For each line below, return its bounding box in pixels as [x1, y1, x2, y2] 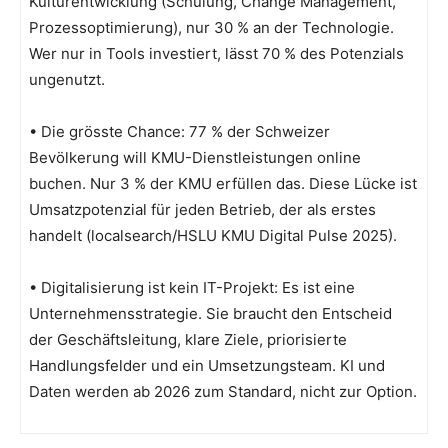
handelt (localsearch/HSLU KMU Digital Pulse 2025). [29, 225, 397, 245]
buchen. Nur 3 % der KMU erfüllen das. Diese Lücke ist [29, 173, 417, 193]
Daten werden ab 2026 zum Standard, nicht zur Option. [29, 381, 417, 401]
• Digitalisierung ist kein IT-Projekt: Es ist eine [29, 277, 355, 297]
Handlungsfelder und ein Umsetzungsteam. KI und [29, 355, 385, 375]
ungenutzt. [29, 69, 105, 89]
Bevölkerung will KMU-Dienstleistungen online [29, 147, 361, 167]
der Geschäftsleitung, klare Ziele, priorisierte [29, 329, 347, 349]
